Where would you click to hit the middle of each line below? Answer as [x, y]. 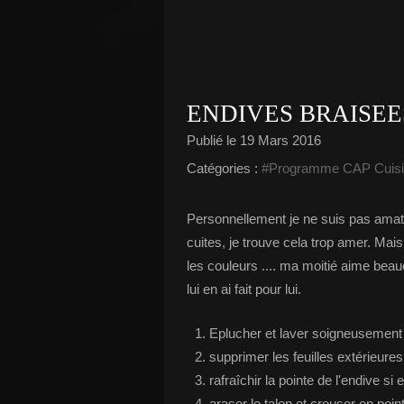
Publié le [213, 140]
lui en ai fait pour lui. [244, 289]
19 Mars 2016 [280, 140]
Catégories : [222, 168]
